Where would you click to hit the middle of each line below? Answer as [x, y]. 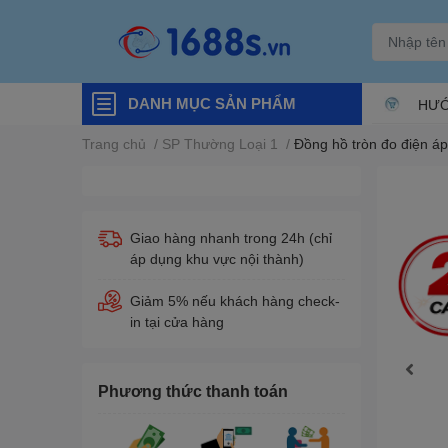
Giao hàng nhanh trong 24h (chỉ [231, 237]
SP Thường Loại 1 [220, 143]
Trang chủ [114, 143]
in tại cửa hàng [177, 321]
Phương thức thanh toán [193, 390]
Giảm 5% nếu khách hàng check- [235, 300]
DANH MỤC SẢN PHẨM [212, 103]
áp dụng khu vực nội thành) [217, 258]
